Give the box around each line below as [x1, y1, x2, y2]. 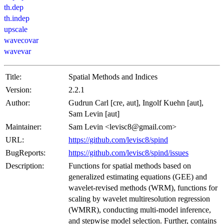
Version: [5, 85, 31, 94]
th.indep [4, 14, 29, 23]
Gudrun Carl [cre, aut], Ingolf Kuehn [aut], [68, 98, 203, 107]
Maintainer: [5, 122, 41, 131]
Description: [5, 161, 44, 170]
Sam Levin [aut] [68, 109, 119, 118]
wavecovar [4, 36, 38, 45]
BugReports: [5, 148, 45, 157]
